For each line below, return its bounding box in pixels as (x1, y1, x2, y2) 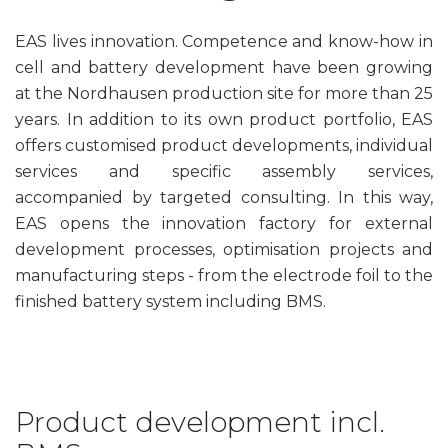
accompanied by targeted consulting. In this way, (15, 188, 433, 207)
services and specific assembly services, (15, 162, 433, 181)
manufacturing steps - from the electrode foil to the (15, 266, 433, 285)
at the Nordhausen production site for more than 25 (15, 84, 433, 103)
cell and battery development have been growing (15, 58, 433, 77)
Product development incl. (15, 405, 385, 439)
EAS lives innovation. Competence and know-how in (15, 32, 433, 51)
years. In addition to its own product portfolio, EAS (15, 110, 433, 129)
